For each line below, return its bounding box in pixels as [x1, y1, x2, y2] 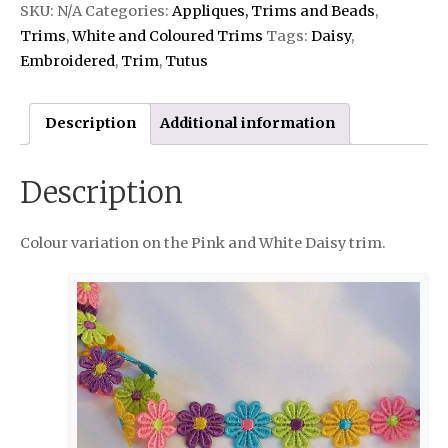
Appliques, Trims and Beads [172, 2, 375, 21]
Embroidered [20, 52, 115, 71]
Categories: [85, 2, 172, 21]
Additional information [159, 114, 335, 133]
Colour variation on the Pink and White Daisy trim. [20, 233, 386, 252]
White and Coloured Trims [72, 27, 263, 46]
